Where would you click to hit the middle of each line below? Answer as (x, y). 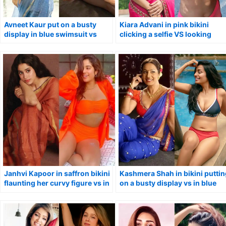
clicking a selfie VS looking (165, 34)
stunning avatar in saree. (47, 44)
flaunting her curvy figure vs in (57, 183)
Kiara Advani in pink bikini (164, 25)
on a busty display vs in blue (168, 183)
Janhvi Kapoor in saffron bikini (57, 174)
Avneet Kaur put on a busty (50, 25)
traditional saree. (33, 193)
